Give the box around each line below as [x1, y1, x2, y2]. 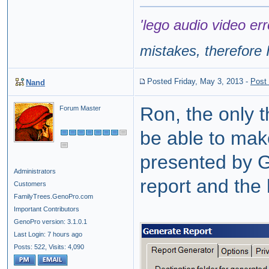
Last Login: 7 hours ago [14, 231, 82, 238]
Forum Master [59, 104, 101, 112]
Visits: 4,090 [49, 243, 84, 251]
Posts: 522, [14, 243, 47, 251]
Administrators [14, 168, 56, 175]
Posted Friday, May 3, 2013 [147, 77, 243, 86]
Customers [14, 180, 46, 188]
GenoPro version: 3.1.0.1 [14, 218, 87, 226]
